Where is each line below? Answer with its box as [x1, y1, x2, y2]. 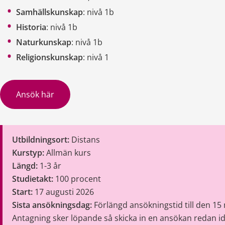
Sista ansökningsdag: [12, 199, 92, 210]
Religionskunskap [16, 51, 83, 63]
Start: [12, 186, 33, 197]
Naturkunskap [16, 36, 71, 48]
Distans [69, 134, 100, 145]
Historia [16, 21, 46, 33]
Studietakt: [12, 173, 54, 184]
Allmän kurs [44, 147, 93, 158]
